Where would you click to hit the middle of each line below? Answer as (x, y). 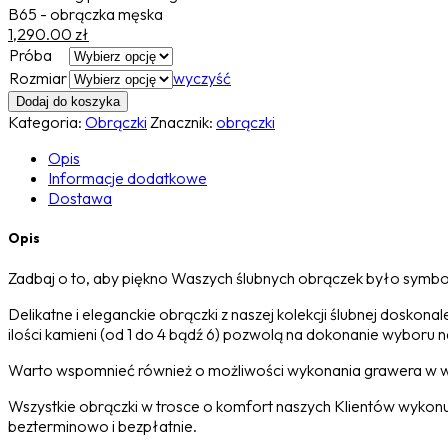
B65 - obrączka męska (85, 13)
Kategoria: (46, 121)
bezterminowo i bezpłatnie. (102, 426)
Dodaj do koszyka (68, 101)
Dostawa (80, 197)
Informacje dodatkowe (127, 177)
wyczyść (202, 77)
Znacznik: (183, 121)
